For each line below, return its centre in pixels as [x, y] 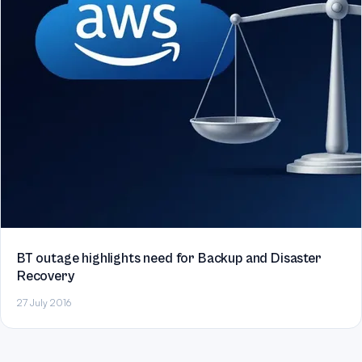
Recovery [46, 276]
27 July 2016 [44, 303]
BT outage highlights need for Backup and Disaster [169, 259]
